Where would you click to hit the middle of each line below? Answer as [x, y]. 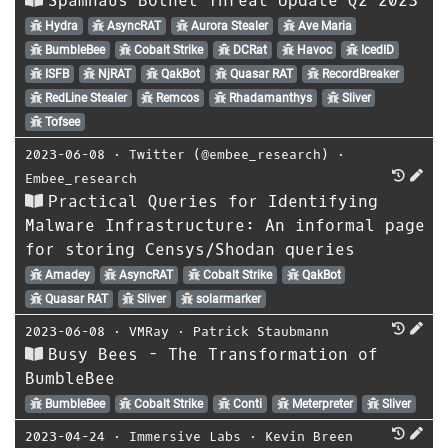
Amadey [65, 274]
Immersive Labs [185, 436]
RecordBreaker [359, 73]
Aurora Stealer [227, 25]
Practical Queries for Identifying [213, 201]
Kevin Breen [309, 436]
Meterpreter [320, 403]
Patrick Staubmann [261, 331]
